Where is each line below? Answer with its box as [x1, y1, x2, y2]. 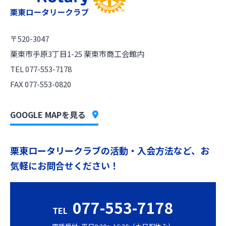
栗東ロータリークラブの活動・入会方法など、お [10, 144, 209, 157]
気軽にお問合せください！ [10, 159, 119, 172]
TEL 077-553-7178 [10, 64, 72, 74]
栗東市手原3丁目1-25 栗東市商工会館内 [10, 48, 144, 59]
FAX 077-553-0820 [10, 79, 71, 89]
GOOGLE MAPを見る [10, 108, 86, 121]
